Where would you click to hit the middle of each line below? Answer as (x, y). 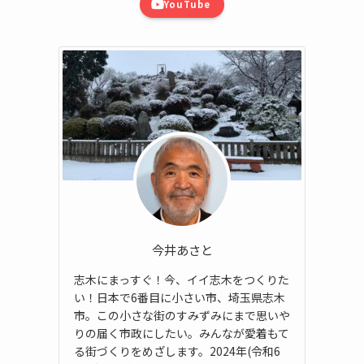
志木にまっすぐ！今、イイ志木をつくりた (182, 279)
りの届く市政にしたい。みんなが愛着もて (182, 333)
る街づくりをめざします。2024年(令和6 (177, 351)
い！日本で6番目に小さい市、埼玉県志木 (180, 297)
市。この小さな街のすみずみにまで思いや (182, 315)
